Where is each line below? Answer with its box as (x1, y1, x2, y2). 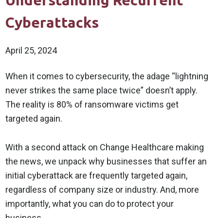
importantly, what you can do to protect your (5, 199, 174, 209)
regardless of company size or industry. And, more (5, 184, 200, 195)
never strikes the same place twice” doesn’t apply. (5, 85, 198, 95)
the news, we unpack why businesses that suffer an (5, 156, 207, 166)
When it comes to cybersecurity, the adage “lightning (5, 71, 209, 81)
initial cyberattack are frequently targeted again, (5, 170, 188, 181)
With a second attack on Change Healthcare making (5, 142, 204, 152)
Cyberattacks (5, 14, 99, 31)
